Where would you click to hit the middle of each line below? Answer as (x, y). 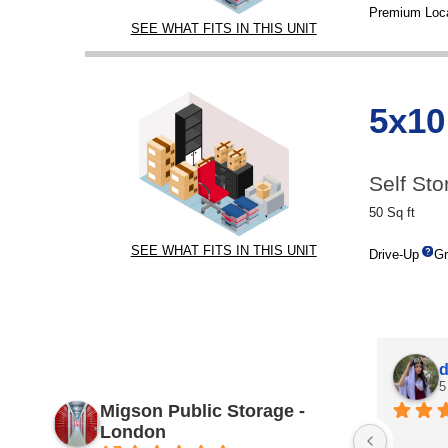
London (132, 432)
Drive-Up (393, 255)
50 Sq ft (391, 212)
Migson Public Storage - (202, 411)
